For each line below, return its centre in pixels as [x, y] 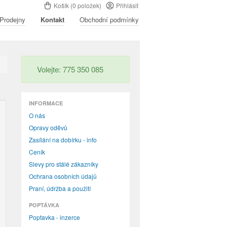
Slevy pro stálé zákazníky [64, 164]
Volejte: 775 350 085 [70, 69]
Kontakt [52, 20]
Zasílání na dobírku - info [63, 140]
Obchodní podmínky [109, 20]
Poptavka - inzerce [54, 217]
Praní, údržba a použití [60, 188]
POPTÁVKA [44, 205]
